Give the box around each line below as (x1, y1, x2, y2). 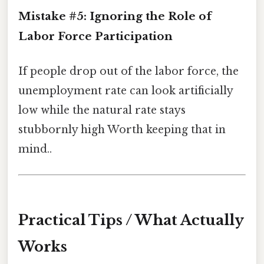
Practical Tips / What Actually (18, 212, 244, 229)
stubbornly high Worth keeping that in (18, 123, 226, 137)
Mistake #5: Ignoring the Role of (18, 9, 212, 23)
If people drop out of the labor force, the (18, 65, 239, 78)
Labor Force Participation (18, 29, 173, 43)
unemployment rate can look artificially (18, 84, 233, 98)
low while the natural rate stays (18, 104, 186, 117)
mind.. (18, 143, 52, 156)
